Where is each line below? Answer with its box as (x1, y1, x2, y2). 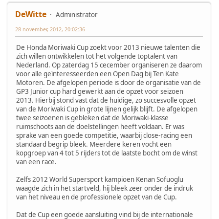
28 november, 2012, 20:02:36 (15, 25, 85, 33)
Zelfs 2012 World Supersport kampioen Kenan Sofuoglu (16, 175, 183, 184)
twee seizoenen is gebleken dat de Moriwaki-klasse (16, 113, 169, 122)
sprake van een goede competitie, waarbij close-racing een (16, 131, 192, 140)
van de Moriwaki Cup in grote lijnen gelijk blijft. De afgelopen (16, 104, 197, 113)
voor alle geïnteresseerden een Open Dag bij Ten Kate (16, 69, 179, 78)
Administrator (56, 10, 98, 19)
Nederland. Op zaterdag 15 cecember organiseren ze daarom (16, 60, 202, 69)
